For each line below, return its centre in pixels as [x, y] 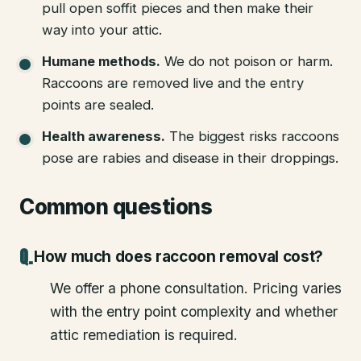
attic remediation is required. [144, 334]
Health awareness [102, 136]
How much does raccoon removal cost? [178, 256]
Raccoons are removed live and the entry [173, 83]
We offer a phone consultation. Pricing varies [196, 288]
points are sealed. [98, 104]
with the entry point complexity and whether [194, 311]
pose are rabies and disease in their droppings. [190, 158]
